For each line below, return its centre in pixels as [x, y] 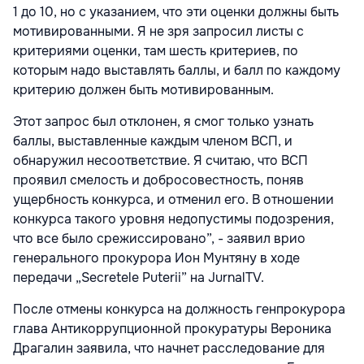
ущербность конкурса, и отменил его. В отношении [173, 200]
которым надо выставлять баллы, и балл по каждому [177, 71]
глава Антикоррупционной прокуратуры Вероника [172, 329]
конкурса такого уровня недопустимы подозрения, [173, 219]
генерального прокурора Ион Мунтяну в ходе [156, 258]
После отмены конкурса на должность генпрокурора [179, 310]
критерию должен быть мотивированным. [145, 90]
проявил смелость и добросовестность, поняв [158, 180]
